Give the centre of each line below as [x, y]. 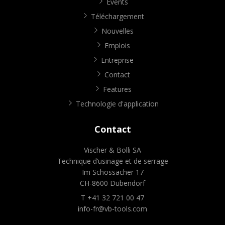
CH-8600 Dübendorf [113, 183]
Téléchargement [117, 16]
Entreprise [117, 60]
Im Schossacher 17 [113, 172]
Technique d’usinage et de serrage [113, 161]
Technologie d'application [117, 103]
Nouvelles [117, 31]
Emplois [117, 45]
